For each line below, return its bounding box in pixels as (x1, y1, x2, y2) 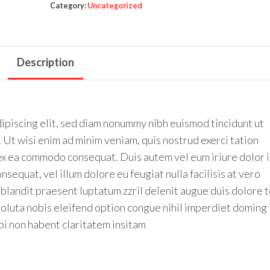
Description (17, 55, 74, 69)
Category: (49, 1, 87, 10)
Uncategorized (87, 1, 142, 10)
